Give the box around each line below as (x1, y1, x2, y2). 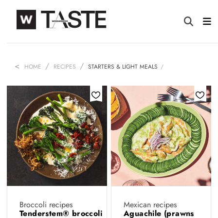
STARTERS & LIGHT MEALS (88, 62, 158, 71)
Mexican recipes (124, 199, 177, 210)
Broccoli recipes (19, 199, 73, 210)
